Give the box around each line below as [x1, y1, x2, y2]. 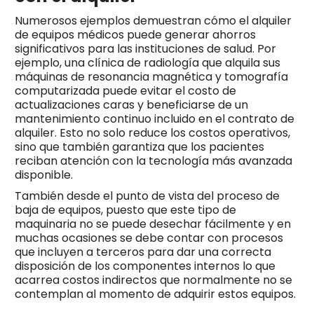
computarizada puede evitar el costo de [14, 82, 236, 99]
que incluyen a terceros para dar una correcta [14, 243, 271, 260]
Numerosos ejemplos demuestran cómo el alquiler [14, 12, 292, 29]
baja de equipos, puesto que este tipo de [14, 201, 236, 218]
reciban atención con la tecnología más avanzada [14, 152, 292, 169]
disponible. [14, 166, 73, 183]
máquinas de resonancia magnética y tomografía [14, 68, 288, 85]
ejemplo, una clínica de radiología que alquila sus [14, 54, 280, 71]
